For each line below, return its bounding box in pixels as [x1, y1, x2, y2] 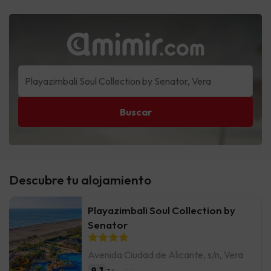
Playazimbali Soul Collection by [88, 204, 235, 217]
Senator [88, 218, 128, 232]
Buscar [119, 106, 152, 119]
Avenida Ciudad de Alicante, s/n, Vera [88, 249, 243, 261]
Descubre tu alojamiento [9, 172, 151, 188]
